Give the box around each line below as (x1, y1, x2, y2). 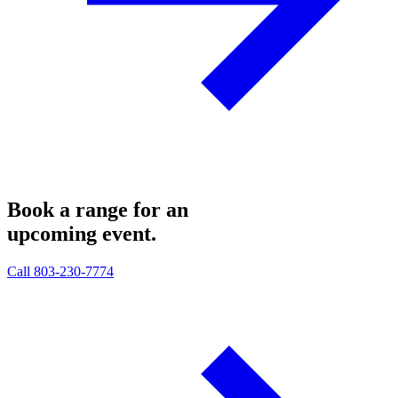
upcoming (7, 221, 102, 245)
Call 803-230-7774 (7, 263, 114, 279)
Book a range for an (7, 197, 188, 221)
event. (102, 221, 156, 245)
